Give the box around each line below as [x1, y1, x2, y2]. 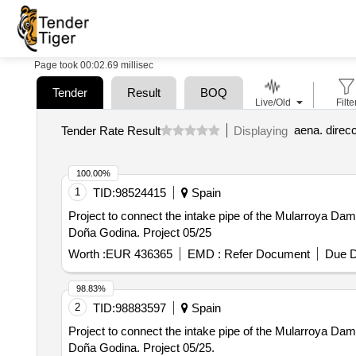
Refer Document [220, 247, 310, 261]
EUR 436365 [105, 247, 172, 261]
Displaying [233, 123, 294, 137]
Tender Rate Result [60, 123, 161, 137]
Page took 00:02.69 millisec [34, 60, 153, 71]
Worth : [68, 247, 106, 261]
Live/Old [254, 97, 291, 108]
